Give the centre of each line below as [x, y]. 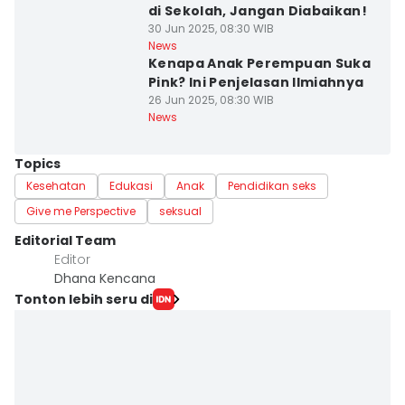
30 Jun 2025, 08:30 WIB [211, 28]
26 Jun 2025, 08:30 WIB [211, 100]
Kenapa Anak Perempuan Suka [259, 63]
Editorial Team [65, 240]
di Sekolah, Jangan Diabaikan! [258, 11]
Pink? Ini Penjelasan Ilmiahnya [256, 82]
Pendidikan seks [272, 186]
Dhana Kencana [105, 278]
